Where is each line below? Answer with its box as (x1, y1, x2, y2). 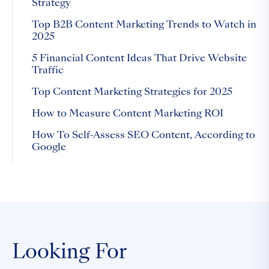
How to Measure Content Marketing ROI (32, 109, 223, 119)
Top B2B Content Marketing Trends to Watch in (32, 20, 256, 30)
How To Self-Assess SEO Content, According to (32, 131, 255, 141)
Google (32, 143, 66, 153)
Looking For (12, 244, 127, 263)
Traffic (32, 66, 64, 76)
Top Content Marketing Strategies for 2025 (32, 88, 232, 97)
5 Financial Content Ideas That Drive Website (32, 54, 247, 64)
